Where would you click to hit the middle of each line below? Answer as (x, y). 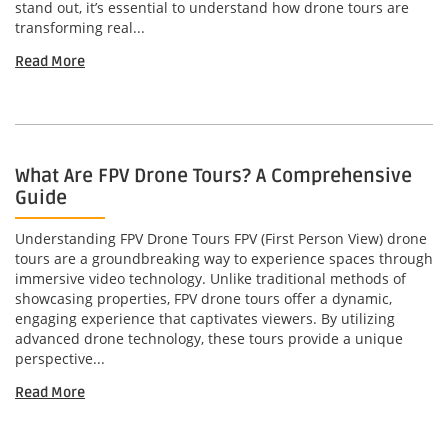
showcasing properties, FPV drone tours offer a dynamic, (203, 299)
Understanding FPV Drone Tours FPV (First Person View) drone (221, 239)
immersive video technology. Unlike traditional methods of (210, 279)
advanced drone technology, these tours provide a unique (209, 339)
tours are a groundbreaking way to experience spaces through (224, 259)
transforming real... (80, 28)
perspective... (60, 359)
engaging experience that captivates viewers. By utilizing (205, 319)
